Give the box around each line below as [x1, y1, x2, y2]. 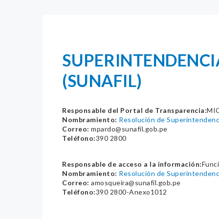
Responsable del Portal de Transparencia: [62, 106, 207, 114]
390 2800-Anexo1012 [95, 188, 167, 196]
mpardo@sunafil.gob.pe [89, 125, 168, 133]
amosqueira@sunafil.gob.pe [89, 178, 181, 187]
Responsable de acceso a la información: [62, 160, 202, 168]
